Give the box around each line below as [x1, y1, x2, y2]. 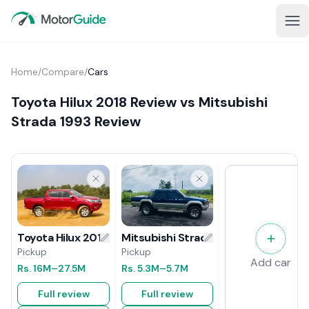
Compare [41, 66, 84, 78]
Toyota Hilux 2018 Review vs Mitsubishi [11, 93, 268, 111]
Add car [250, 255, 291, 270]
